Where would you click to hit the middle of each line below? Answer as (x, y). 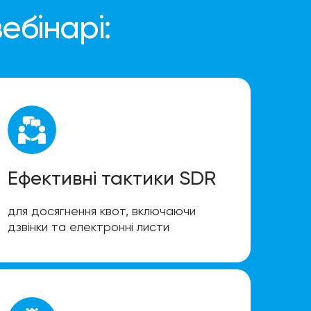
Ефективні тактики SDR (112, 178)
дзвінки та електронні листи (89, 227)
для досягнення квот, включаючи (102, 211)
